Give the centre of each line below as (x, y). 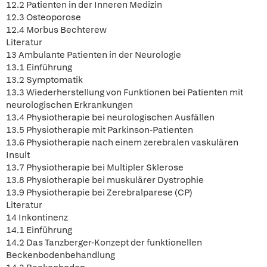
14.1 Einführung (39, 230)
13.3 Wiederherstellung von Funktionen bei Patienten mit (125, 92)
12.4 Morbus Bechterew (56, 30)
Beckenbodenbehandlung (60, 255)
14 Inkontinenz (37, 218)
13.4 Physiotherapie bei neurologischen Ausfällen (110, 117)
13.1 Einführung (39, 67)
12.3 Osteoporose (44, 17)
